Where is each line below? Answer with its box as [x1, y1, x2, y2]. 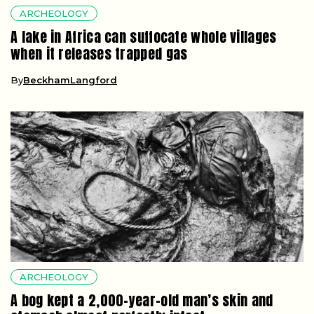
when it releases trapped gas [11, 42, 188, 64]
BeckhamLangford [23, 74, 117, 86]
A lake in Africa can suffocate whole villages [11, 25, 277, 48]
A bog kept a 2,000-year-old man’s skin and [11, 289, 273, 311]
